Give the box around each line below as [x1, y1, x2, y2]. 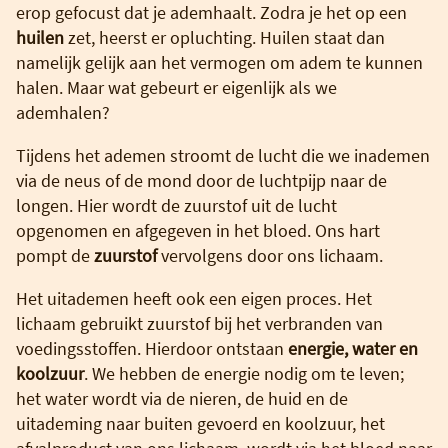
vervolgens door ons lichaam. [157, 243, 383, 267]
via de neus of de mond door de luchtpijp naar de [16, 168, 387, 192]
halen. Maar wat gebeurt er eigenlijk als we [16, 75, 337, 99]
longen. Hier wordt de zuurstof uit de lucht [16, 193, 337, 217]
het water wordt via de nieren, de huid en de [16, 386, 348, 410]
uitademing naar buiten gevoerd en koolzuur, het [16, 411, 385, 435]
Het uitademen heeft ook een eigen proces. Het [16, 286, 372, 310]
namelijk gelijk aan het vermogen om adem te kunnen [16, 50, 423, 74]
